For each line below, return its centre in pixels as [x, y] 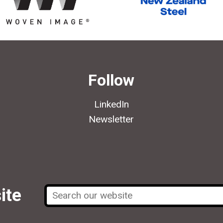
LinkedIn [111, 104]
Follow [111, 80]
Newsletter [111, 119]
